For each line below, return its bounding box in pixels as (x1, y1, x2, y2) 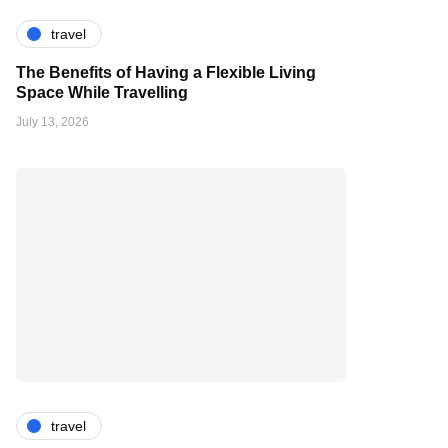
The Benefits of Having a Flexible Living (16, 64, 316, 82)
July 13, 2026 (16, 115, 89, 130)
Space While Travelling (16, 84, 188, 102)
